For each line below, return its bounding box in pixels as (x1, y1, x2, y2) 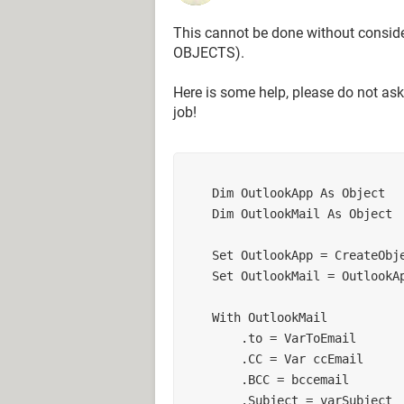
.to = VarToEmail (241, 330, 356, 345)
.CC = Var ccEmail (241, 351, 363, 366)
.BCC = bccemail (241, 372, 349, 387)
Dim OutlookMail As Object (212, 206, 392, 221)
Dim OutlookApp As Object (212, 185, 385, 200)
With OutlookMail (212, 309, 327, 325)
